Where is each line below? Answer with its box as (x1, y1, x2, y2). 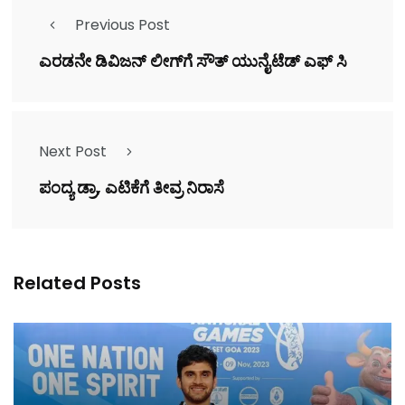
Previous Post (75, 14, 170, 36)
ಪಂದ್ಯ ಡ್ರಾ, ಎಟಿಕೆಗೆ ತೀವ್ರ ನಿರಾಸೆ (39, 176, 224, 200)
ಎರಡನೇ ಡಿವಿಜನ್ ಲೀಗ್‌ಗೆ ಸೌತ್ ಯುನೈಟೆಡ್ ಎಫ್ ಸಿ (39, 50, 347, 73)
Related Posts (14, 270, 141, 297)
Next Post (39, 141, 107, 163)
